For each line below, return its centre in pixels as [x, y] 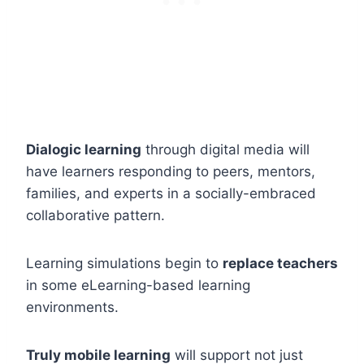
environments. [72, 307]
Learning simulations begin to [124, 263]
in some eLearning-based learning [138, 285]
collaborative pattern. [95, 215]
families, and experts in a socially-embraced [171, 193]
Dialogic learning [84, 149]
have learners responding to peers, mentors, [171, 171]
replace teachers [280, 263]
